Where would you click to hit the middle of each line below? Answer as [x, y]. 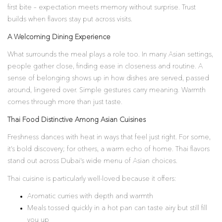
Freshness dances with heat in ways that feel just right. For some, [109, 137]
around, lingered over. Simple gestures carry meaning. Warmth [107, 90]
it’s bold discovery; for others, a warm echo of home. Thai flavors [109, 149]
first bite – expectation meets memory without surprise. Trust [102, 7]
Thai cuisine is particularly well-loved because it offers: [92, 179]
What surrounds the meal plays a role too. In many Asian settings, [110, 55]
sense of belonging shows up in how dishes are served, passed [108, 78]
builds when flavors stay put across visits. [70, 19]
